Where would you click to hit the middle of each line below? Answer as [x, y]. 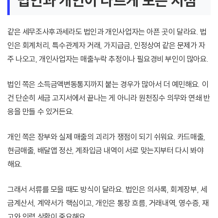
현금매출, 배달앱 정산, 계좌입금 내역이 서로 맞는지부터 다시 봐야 [106, 151]
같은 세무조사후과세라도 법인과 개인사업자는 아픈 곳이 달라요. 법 [107, 32]
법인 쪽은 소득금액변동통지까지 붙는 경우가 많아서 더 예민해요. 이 [108, 84]
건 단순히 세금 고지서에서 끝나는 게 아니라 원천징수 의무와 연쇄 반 [109, 98]
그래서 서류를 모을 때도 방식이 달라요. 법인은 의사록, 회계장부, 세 [107, 190]
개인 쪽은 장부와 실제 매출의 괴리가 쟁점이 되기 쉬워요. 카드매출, [106, 137]
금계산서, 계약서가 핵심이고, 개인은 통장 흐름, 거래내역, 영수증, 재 [108, 203]
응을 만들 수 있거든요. [41, 112]
